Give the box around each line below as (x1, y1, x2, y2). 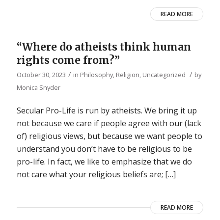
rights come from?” (16, 53, 120, 67)
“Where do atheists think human (16, 40, 191, 54)
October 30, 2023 (16, 70, 66, 79)
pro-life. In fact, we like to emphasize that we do (16, 156, 192, 167)
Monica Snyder (16, 82, 60, 92)
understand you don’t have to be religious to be (16, 143, 192, 155)
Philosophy (80, 70, 113, 79)
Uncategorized (142, 70, 186, 79)
